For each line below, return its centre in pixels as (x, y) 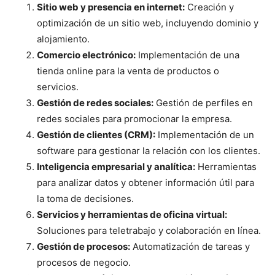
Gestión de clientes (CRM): (96, 135)
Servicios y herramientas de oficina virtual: (132, 215)
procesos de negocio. (84, 263)
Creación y (209, 7)
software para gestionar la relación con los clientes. (149, 151)
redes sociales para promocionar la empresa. (134, 119)
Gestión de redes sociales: (95, 103)
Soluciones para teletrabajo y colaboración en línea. (149, 231)
